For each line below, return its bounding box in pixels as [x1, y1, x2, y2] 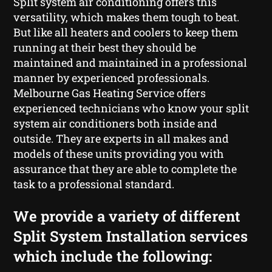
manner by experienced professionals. [13, 70, 210, 85]
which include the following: [13, 246, 212, 266]
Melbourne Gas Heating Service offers [13, 85, 206, 100]
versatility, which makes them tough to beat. [13, 9, 240, 24]
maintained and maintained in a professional [13, 55, 248, 70]
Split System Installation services [13, 226, 248, 246]
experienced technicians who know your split [13, 100, 250, 115]
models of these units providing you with [13, 146, 225, 161]
